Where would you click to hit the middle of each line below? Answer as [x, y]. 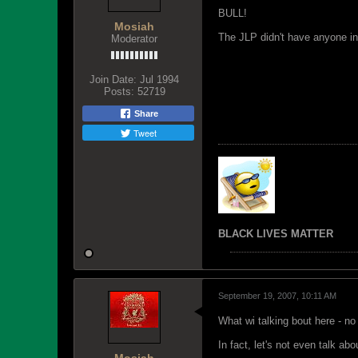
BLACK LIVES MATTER [276, 234]
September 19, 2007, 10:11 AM [277, 296]
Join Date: [113, 80]
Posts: [119, 91]
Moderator [134, 39]
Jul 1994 [159, 80]
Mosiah [134, 26]
